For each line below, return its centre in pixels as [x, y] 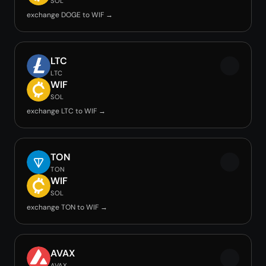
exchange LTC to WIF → [66, 111]
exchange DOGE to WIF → [70, 15]
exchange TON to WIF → [67, 207]
